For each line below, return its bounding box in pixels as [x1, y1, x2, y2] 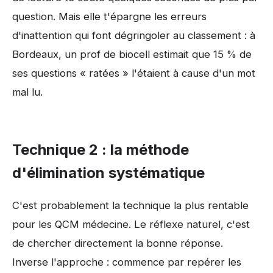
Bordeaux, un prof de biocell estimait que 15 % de [12, 48, 252, 60]
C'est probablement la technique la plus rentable [12, 199, 249, 211]
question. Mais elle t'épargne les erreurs [12, 10, 207, 23]
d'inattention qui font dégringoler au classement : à [12, 29, 255, 41]
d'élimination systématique [12, 163, 205, 182]
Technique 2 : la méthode [12, 140, 189, 158]
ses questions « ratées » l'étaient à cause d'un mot [12, 66, 255, 79]
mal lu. [12, 85, 43, 98]
